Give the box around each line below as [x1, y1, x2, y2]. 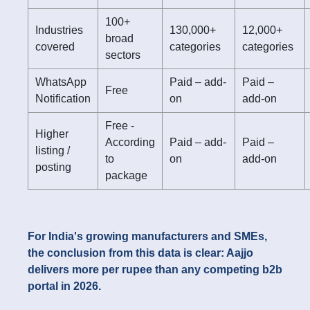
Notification [35, 93, 91, 105]
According [105, 136, 155, 149]
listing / [35, 145, 70, 157]
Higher [35, 128, 69, 140]
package [105, 170, 147, 182]
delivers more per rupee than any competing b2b [28, 264, 282, 276]
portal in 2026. [28, 280, 101, 293]
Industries [35, 24, 83, 37]
